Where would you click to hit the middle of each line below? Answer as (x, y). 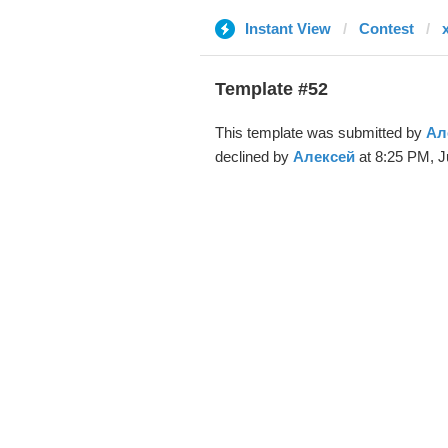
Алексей (323, 156)
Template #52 (271, 89)
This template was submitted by (320, 132)
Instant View (287, 28)
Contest (386, 28)
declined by (253, 156)
